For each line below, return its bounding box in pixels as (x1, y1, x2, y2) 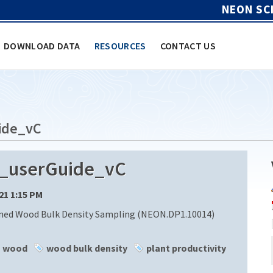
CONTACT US (160, 39, 216, 52)
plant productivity (146, 241, 226, 254)
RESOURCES (94, 39, 146, 52)
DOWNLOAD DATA (4, 39, 80, 52)
